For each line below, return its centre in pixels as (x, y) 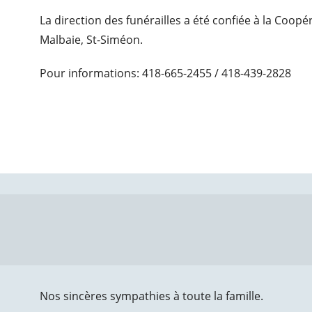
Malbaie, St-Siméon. (92, 40)
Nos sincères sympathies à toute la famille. (151, 296)
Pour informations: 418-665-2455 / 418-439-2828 (166, 73)
